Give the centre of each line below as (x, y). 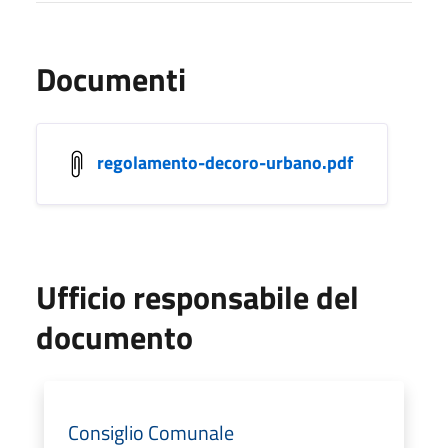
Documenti (111, 78)
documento (114, 336)
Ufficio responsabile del (197, 296)
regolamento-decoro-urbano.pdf (225, 162)
